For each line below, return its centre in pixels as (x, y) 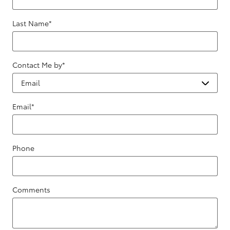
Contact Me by (37, 65)
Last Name (31, 23)
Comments (31, 190)
